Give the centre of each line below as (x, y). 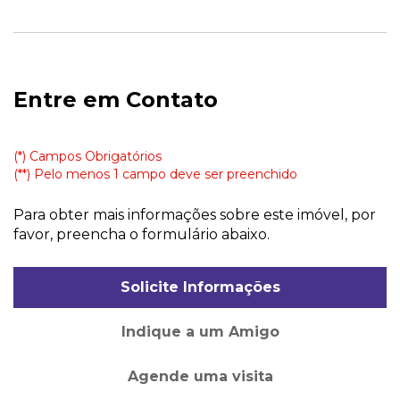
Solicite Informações (200, 287)
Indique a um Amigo (200, 331)
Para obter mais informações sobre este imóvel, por (195, 214)
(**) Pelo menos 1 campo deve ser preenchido (155, 174)
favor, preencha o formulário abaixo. (142, 234)
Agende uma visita (200, 376)
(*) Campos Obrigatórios (87, 156)
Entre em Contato (116, 99)
